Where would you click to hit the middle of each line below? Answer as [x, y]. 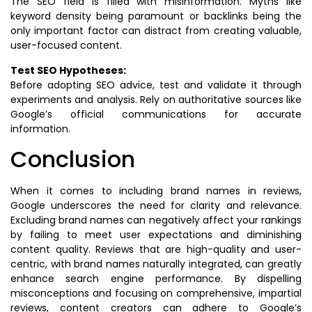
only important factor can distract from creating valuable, [156, 31]
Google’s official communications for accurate [156, 114]
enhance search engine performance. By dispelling [156, 278]
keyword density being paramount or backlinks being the [156, 16]
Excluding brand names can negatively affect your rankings [156, 220]
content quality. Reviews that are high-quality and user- [156, 249]
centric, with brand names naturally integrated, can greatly [156, 264]
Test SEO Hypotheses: [68, 70]
